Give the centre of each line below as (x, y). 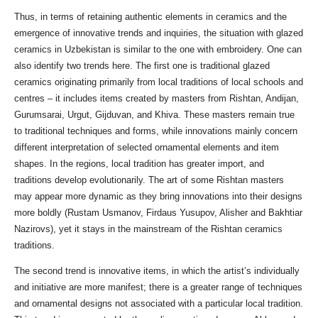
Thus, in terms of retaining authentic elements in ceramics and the (150, 17)
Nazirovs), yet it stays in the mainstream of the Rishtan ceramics (148, 229)
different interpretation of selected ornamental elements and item (147, 148)
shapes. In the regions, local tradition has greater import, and (139, 164)
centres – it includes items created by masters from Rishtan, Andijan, (157, 99)
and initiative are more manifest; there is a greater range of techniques (158, 287)
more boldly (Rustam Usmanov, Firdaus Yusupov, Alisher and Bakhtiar (158, 213)
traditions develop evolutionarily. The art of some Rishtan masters (149, 180)
